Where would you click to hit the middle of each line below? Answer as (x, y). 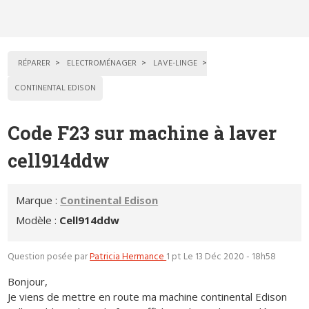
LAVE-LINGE (176, 64)
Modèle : (38, 220)
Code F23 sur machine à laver (142, 133)
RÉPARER (34, 64)
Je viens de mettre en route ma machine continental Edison (148, 297)
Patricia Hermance (128, 257)
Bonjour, (28, 281)
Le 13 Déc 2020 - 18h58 (230, 257)
